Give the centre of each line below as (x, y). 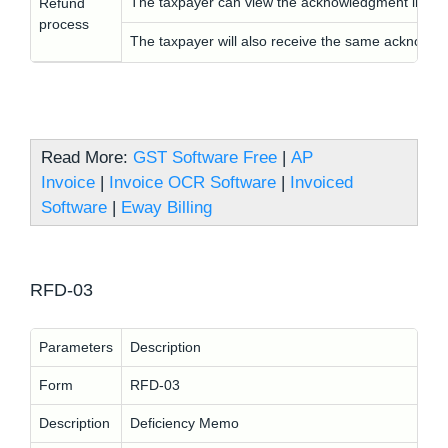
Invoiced (321, 182)
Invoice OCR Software (192, 182)
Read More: (87, 157)
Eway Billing (166, 207)
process (64, 24)
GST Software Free (205, 157)
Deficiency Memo (184, 423)
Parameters (76, 347)
